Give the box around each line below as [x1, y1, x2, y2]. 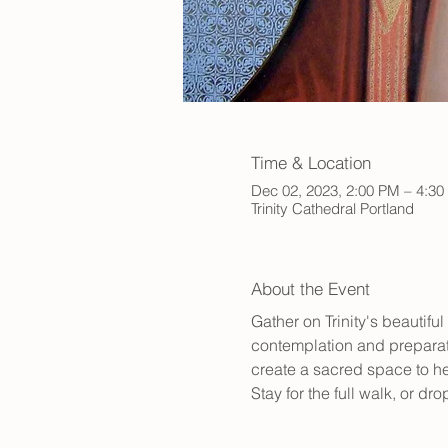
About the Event [250, 278, 370, 300]
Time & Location [250, 151, 371, 173]
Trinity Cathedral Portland [250, 199, 414, 219]
